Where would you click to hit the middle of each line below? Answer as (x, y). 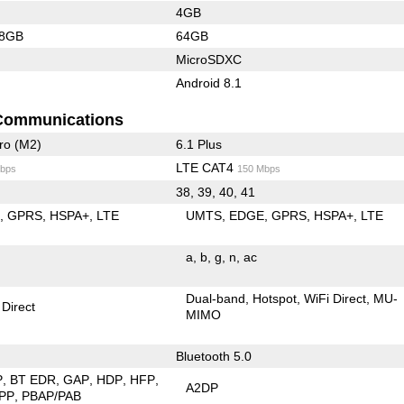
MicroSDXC (208, 59)
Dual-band (216, 298)
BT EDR (33, 379)
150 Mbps (258, 168)
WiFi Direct (335, 298)
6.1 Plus (198, 144)
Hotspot (275, 298)
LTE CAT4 (206, 167)
